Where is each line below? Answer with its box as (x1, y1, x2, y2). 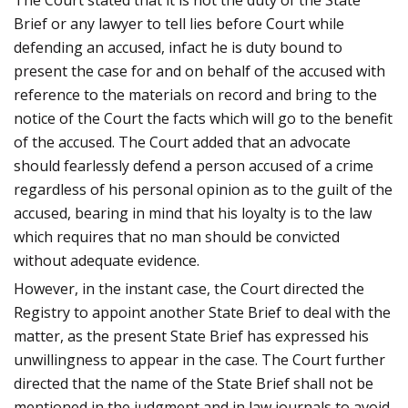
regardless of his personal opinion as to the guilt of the (14, 179, 393, 200)
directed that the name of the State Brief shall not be (14, 373, 373, 394)
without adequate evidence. (14, 250, 199, 271)
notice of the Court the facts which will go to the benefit (14, 108, 393, 129)
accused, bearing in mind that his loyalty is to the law (14, 203, 372, 224)
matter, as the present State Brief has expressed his (14, 326, 369, 347)
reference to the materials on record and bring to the (14, 85, 377, 106)
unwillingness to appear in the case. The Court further (14, 350, 385, 371)
